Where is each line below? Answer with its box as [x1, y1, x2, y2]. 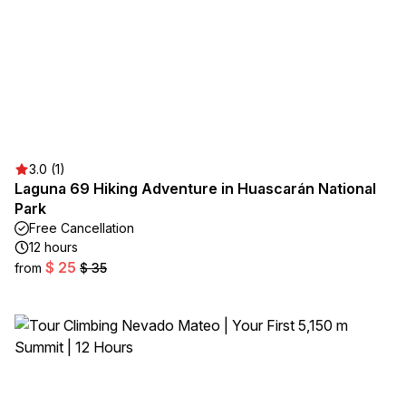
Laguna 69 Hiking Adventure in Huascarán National [14, 179, 376, 198]
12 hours [29, 239, 78, 255]
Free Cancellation [29, 220, 134, 236]
